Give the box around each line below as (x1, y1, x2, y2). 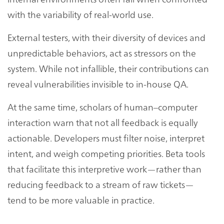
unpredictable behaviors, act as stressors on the (7, 46, 196, 59)
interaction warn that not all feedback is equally (7, 115, 198, 128)
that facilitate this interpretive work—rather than (7, 162, 201, 175)
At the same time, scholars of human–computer (7, 100, 197, 113)
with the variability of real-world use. (7, 7, 153, 20)
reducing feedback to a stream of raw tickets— (7, 177, 194, 190)
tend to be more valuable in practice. (7, 193, 154, 206)
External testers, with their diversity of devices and (7, 30, 205, 43)
